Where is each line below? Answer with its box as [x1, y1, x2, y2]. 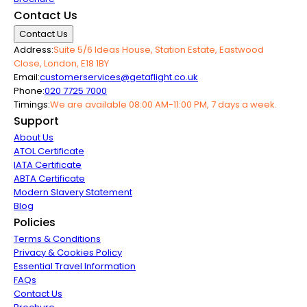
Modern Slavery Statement [14, 186, 132, 199]
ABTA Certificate [14, 172, 85, 185]
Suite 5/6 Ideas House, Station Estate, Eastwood [53, 43, 264, 56]
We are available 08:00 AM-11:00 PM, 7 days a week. [50, 98, 277, 111]
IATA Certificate [14, 158, 82, 171]
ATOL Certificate [14, 145, 84, 158]
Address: [14, 43, 53, 56]
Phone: [14, 84, 45, 97]
